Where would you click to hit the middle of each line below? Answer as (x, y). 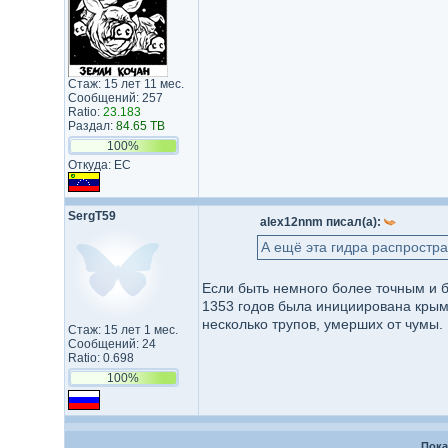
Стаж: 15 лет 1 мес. (122, 330)
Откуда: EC (99, 165)
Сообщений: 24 (111, 344)
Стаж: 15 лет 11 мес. (125, 84)
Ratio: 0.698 (100, 358)
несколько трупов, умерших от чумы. (322, 324)
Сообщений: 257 (115, 98)
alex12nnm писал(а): (321, 222)
